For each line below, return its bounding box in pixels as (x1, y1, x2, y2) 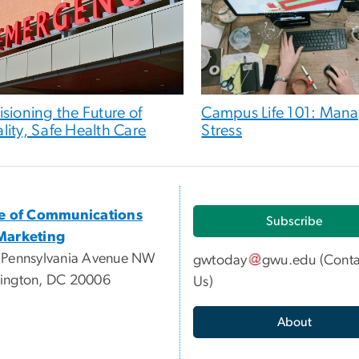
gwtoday (193, 253, 248, 268)
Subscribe (266, 215, 322, 228)
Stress (201, 122, 242, 139)
